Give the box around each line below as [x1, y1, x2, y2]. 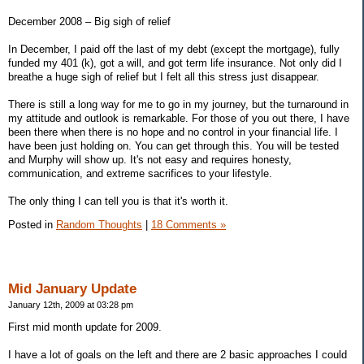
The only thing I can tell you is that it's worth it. [8, 194, 228, 207]
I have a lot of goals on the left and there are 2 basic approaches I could [8, 349, 347, 362]
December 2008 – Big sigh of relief [8, 15, 171, 28]
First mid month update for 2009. [8, 321, 162, 334]
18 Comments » [151, 219, 226, 232]
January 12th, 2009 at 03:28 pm [8, 300, 133, 310]
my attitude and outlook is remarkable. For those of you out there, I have [8, 111, 349, 124]
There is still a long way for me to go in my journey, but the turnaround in [8, 97, 349, 110]
